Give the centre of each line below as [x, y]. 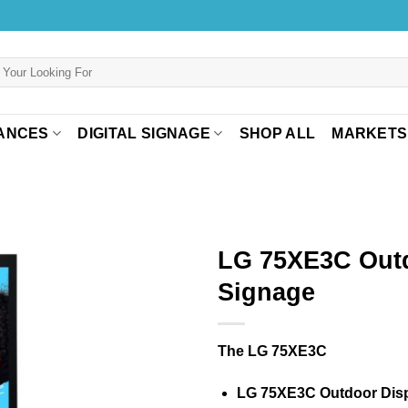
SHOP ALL [277, 133]
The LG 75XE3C [272, 351]
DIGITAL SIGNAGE [144, 133]
